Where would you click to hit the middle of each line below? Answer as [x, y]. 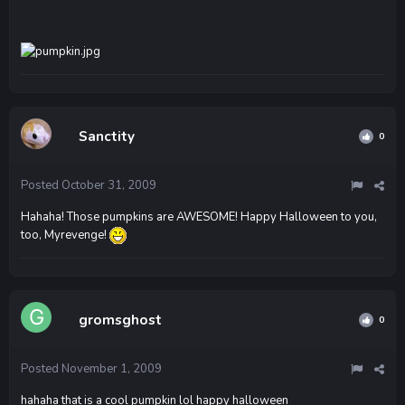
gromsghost [120, 320]
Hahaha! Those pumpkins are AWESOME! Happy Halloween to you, [199, 217]
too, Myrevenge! [65, 235]
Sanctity [107, 136]
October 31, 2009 [109, 185]
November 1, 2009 [112, 368]
